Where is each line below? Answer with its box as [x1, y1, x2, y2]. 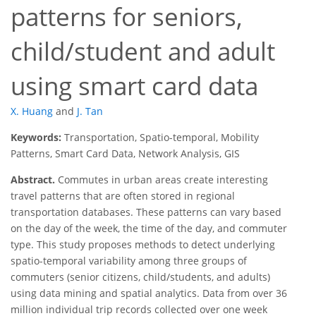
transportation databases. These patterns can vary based [11, 205, 281, 219]
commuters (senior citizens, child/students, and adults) [11, 270, 270, 284]
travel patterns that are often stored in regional [11, 189, 235, 203]
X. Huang [11, 104, 53, 119]
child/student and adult [11, 35, 275, 68]
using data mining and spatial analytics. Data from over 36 [11, 286, 287, 300]
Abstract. [11, 173, 55, 187]
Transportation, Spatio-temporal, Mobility [64, 130, 259, 145]
